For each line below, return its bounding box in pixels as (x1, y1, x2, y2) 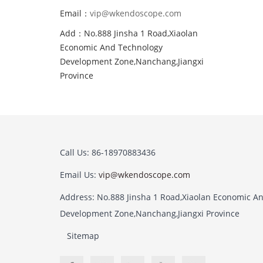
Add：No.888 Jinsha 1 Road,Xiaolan (60, 28, 198, 39)
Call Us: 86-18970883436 (60, 147, 156, 158)
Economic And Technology (60, 42, 163, 53)
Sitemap (67, 230, 99, 241)
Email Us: (60, 169, 99, 180)
